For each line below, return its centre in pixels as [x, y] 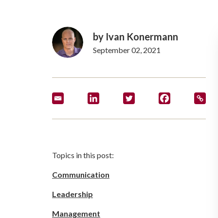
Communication [81, 174]
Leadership [73, 194]
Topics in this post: [83, 155]
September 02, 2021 [127, 50]
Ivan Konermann [142, 36]
